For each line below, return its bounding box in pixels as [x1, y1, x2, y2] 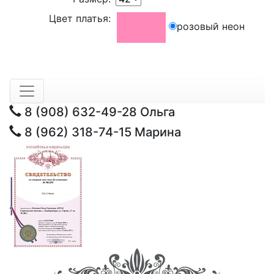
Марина [131, 125, 181, 139]
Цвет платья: [49, 12, 111, 24]
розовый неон [177, 20, 245, 33]
